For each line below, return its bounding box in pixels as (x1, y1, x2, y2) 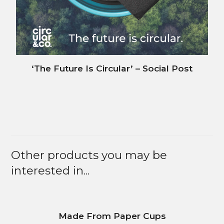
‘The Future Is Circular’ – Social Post (31, 62, 192, 73)
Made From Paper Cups (58, 210, 166, 221)
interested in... (11, 163, 90, 177)
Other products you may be (11, 147, 167, 162)
